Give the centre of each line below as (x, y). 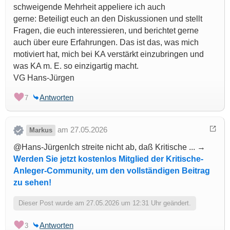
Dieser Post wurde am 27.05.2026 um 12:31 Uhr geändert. (105, 203)
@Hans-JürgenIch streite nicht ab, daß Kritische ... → (109, 147)
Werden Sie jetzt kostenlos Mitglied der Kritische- (108, 159)
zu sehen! (32, 183)
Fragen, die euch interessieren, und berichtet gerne (106, 31)
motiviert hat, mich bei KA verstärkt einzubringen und (109, 54)
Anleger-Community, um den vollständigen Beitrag (112, 171)
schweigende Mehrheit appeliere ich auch (89, 7)
